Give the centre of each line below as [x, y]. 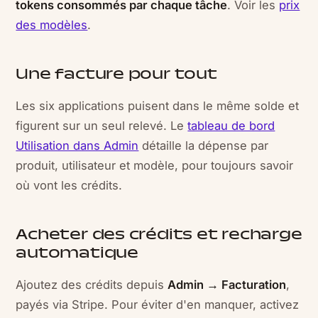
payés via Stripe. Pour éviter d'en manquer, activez [158, 305]
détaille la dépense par [204, 146]
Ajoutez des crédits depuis [92, 285]
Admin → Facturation [227, 285]
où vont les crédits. [69, 185]
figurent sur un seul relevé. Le [102, 126]
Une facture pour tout [116, 75]
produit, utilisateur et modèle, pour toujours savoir [155, 165]
